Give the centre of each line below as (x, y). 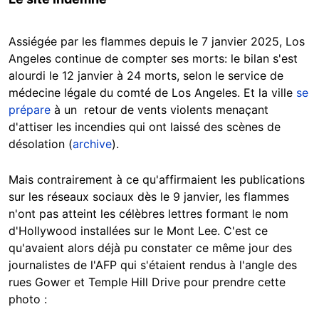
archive (92, 144)
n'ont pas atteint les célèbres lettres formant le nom (148, 214)
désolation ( (41, 144)
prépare (30, 110)
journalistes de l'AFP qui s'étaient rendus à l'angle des (153, 265)
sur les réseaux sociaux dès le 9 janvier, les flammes (149, 197)
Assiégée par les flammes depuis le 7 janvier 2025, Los (157, 42)
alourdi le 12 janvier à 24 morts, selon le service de (146, 76)
